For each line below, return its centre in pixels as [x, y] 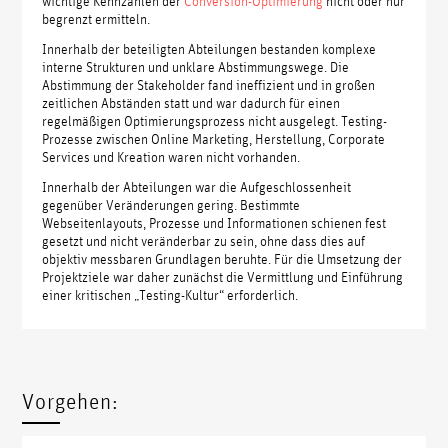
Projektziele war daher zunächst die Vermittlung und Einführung [223, 276]
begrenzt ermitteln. [96, 18]
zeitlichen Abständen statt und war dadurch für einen [191, 102]
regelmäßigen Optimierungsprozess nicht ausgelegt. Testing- [215, 120]
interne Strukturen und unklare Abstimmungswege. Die [196, 66]
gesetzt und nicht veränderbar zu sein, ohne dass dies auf [204, 240]
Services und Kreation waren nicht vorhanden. [171, 156]
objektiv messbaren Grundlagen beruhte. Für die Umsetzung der [222, 258]
